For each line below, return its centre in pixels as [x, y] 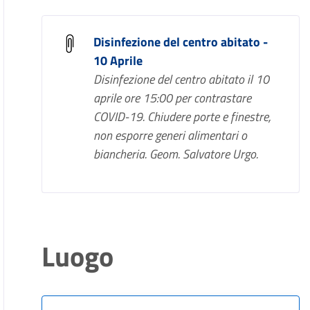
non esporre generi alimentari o [171, 135]
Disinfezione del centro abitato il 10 [182, 79]
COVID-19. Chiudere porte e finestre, [182, 117]
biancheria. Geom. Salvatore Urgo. [176, 154]
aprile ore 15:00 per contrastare [173, 98]
